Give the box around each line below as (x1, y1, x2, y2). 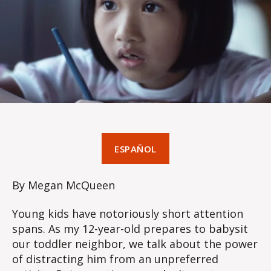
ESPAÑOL (114, 142, 157, 155)
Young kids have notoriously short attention (12, 206, 243, 221)
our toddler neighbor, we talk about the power (12, 237, 258, 252)
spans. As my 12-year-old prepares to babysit (12, 221, 248, 237)
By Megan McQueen (12, 177, 115, 192)
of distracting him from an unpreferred (12, 252, 218, 267)
